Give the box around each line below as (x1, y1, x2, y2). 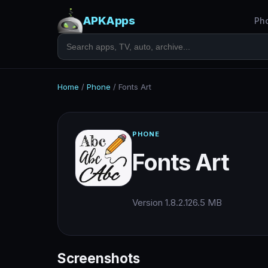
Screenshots (57, 250, 140, 266)
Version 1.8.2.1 (132, 197, 188, 208)
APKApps (83, 14, 135, 28)
